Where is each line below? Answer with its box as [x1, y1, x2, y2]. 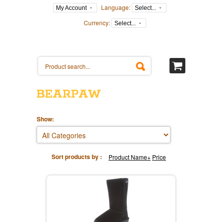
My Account [56, 4, 87, 11]
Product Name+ [109, 153, 151, 161]
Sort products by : [52, 152, 102, 161]
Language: [101, 3, 130, 11]
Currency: [83, 18, 110, 27]
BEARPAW [37, 87, 101, 102]
